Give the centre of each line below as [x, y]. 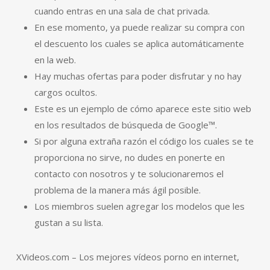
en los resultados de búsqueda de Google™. [125, 125]
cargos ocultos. [65, 92]
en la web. [55, 60]
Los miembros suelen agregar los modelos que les [139, 206]
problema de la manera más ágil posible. [117, 190]
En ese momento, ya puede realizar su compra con [139, 27]
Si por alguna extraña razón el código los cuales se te [144, 141]
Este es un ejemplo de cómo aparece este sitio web [143, 108]
